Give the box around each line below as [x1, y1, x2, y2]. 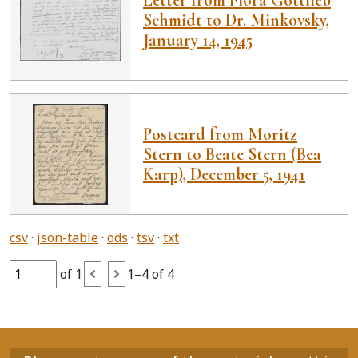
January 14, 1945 [143, 29, 253, 50]
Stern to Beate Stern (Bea [143, 143, 321, 165]
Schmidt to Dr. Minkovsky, [143, 9, 329, 30]
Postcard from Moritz [143, 123, 297, 145]
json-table [37, 229, 98, 246]
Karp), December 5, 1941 [143, 163, 305, 185]
